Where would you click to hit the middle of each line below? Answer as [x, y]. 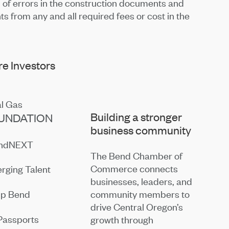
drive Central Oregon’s [137, 207]
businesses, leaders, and [142, 181]
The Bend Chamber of [137, 155]
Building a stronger [136, 117]
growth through [122, 219]
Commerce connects [134, 168]
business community [141, 130]
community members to [140, 194]
